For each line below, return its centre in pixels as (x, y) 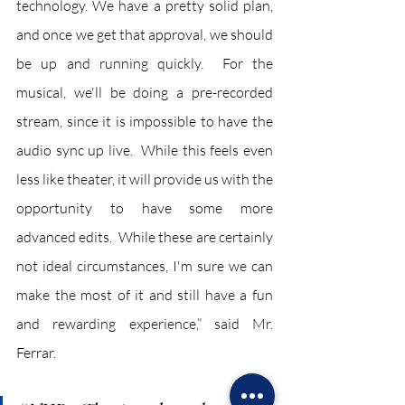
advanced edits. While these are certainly (145, 237)
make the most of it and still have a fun (145, 295)
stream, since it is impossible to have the (145, 122)
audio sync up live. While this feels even (145, 151)
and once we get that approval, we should (145, 35)
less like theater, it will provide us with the (145, 179)
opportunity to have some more (145, 208)
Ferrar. (36, 353)
